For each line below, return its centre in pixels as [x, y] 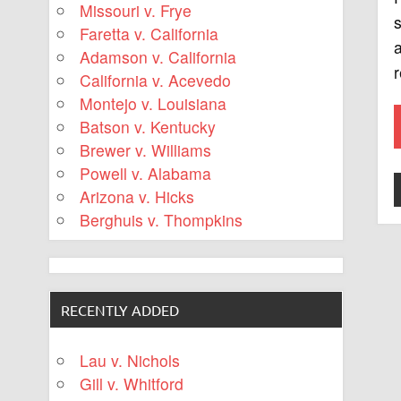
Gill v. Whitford [132, 383]
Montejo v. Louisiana [154, 104]
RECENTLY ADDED [120, 309]
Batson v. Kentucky [148, 127]
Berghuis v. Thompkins [162, 220]
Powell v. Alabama [146, 174]
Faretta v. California [149, 34]
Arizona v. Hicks [137, 197]
